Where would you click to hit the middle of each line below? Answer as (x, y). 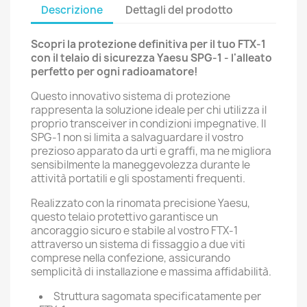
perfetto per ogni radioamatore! (114, 72)
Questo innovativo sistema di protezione (131, 96)
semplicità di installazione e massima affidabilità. (151, 272)
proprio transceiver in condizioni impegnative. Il (148, 124)
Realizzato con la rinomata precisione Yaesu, (140, 203)
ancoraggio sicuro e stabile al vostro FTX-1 (134, 231)
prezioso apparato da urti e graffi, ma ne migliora (151, 151)
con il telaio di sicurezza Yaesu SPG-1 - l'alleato (151, 58)
